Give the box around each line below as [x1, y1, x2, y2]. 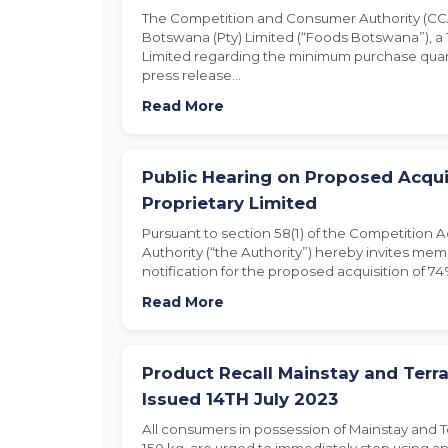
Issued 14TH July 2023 [142, 388, 338, 409]
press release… [142, 66, 241, 83]
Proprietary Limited [142, 192, 317, 213]
